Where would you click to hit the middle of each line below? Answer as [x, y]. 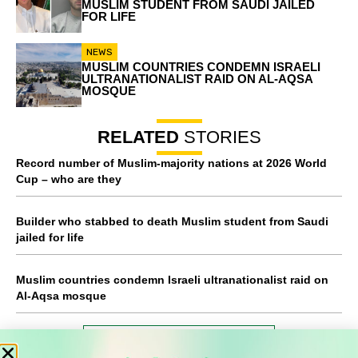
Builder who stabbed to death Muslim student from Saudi [172, 222]
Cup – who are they [69, 179]
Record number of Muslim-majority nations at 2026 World [171, 163]
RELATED [138, 137]
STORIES [220, 137]
